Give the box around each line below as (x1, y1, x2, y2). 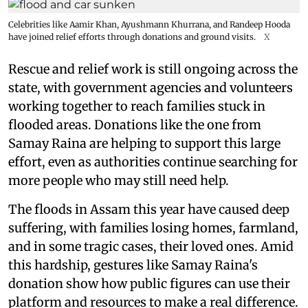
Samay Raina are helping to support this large (8, 135, 280, 151)
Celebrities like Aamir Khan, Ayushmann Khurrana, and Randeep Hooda (8, 19, 290, 30)
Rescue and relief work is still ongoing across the (8, 60, 298, 77)
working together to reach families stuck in (8, 98, 265, 114)
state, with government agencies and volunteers (8, 79, 293, 96)
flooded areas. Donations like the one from (8, 116, 261, 133)
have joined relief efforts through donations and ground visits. (8, 31, 256, 42)
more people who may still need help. (8, 172, 229, 188)
